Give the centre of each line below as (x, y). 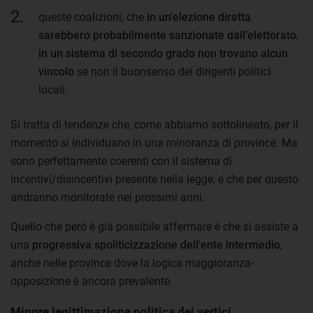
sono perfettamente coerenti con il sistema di (121, 161)
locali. (53, 89)
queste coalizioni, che (91, 17)
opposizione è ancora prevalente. (92, 281)
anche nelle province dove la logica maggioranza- (132, 263)
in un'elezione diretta (197, 17)
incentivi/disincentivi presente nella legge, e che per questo (154, 179)
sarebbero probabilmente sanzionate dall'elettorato (167, 35)
